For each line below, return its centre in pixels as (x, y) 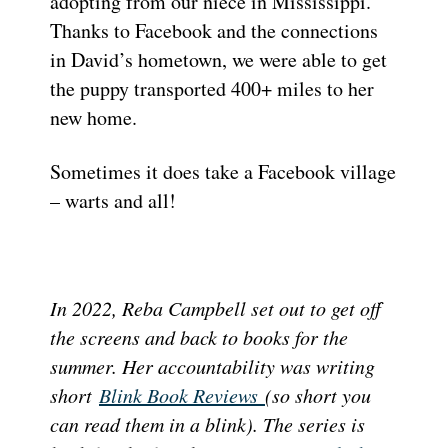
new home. (93, 118)
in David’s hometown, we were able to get (218, 60)
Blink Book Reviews (182, 395)
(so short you (318, 395)
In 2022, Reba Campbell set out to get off (215, 308)
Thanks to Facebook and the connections (214, 31)
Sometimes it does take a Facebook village (223, 172)
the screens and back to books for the (199, 337)
